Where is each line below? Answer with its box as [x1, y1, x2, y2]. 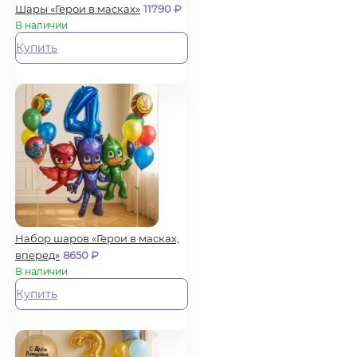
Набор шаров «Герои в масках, [15, 231, 179, 245]
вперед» [15, 248, 60, 261]
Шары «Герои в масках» [15, 2, 140, 15]
